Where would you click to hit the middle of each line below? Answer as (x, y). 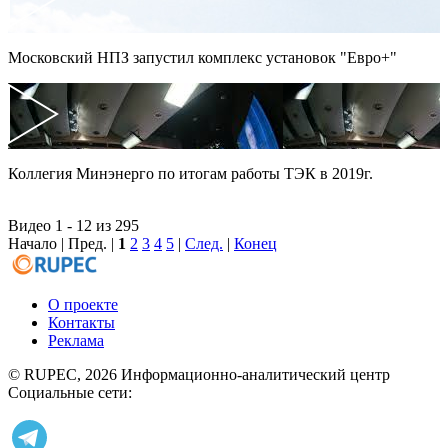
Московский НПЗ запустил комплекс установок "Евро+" (202, 57)
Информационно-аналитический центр (255, 374)
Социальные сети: (70, 392)
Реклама (76, 340)
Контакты (81, 322)
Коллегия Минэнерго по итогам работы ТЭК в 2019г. (190, 173)
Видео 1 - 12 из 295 (73, 225)
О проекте (83, 304)
